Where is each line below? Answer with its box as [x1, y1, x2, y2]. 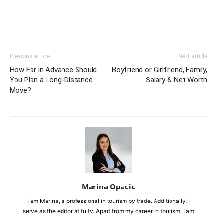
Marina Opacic [82, 182, 135, 192]
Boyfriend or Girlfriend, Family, [112, 65, 207, 75]
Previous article [10, 53, 50, 60]
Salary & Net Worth [146, 76, 207, 85]
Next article [178, 53, 207, 60]
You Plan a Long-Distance [10, 76, 93, 85]
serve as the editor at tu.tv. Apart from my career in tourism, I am [23, 207, 194, 215]
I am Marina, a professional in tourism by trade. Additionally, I [27, 197, 190, 205]
